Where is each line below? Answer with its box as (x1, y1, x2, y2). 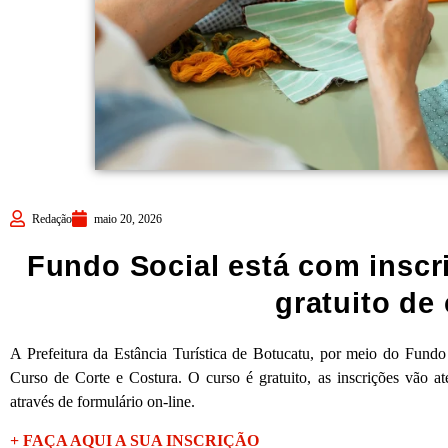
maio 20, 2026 (94, 211, 162, 226)
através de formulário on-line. (10, 392, 195, 410)
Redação (32, 211, 72, 226)
